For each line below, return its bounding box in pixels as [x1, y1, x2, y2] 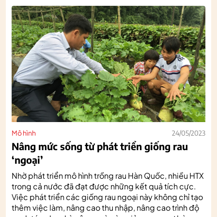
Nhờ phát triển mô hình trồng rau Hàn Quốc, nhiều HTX [12, 170, 204, 181]
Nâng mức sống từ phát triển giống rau [12, 139, 188, 152]
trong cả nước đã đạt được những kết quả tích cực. [12, 181, 196, 191]
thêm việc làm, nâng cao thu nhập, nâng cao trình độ [12, 202, 199, 213]
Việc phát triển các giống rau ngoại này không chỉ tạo [12, 191, 203, 202]
